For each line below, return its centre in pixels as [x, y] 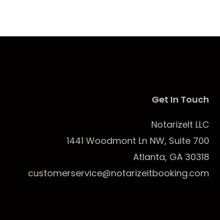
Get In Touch [180, 100]
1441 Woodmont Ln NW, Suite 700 [138, 141]
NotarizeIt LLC [180, 125]
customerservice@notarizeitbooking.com [118, 173]
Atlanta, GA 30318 [171, 157]
